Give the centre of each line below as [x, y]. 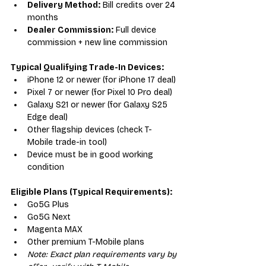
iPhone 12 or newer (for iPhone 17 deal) [102, 80]
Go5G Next [49, 217]
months [43, 17]
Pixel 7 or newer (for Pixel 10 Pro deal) [100, 92]
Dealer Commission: [70, 30]
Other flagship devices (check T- [90, 129]
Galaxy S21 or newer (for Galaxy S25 [99, 104]
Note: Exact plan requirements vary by [103, 254]
